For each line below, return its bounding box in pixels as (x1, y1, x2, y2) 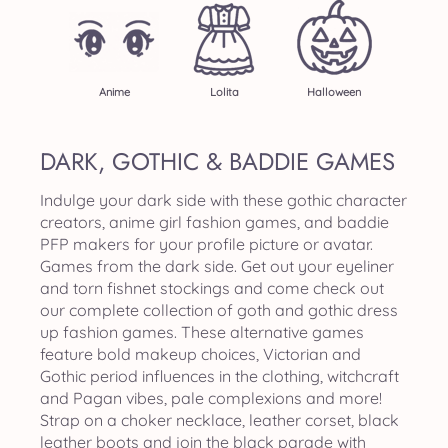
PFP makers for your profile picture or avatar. (40, 234, 373, 254)
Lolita (209, 85, 239, 99)
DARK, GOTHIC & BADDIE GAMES (40, 144, 395, 179)
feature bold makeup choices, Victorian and (40, 344, 361, 364)
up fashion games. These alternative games (40, 322, 364, 342)
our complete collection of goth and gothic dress (40, 300, 398, 320)
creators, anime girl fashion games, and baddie (40, 212, 389, 232)
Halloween (307, 85, 361, 99)
